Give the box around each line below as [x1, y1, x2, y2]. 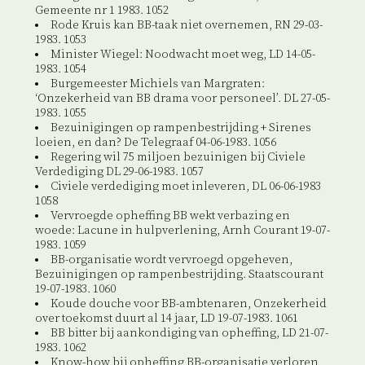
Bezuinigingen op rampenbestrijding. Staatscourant [34, 267, 323, 283]
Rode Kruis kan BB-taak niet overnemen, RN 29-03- [50, 18, 323, 33]
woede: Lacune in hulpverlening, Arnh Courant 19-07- [34, 223, 330, 239]
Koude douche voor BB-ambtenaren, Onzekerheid [50, 297, 327, 312]
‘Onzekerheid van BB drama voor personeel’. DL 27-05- [34, 91, 330, 107]
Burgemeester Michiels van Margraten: [50, 77, 265, 92]
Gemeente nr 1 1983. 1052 [34, 3, 169, 19]
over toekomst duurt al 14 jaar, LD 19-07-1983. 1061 [34, 311, 298, 327]
